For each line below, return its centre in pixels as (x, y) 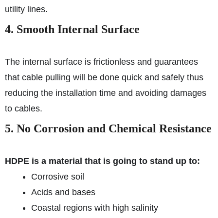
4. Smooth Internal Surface (72, 29)
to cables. (24, 109)
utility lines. (26, 9)
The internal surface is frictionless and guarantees (101, 62)
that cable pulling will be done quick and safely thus (104, 77)
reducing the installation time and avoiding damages (106, 93)
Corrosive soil (58, 177)
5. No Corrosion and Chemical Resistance (108, 128)
